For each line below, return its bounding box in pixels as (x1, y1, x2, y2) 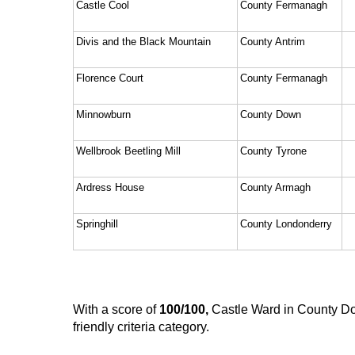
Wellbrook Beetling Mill (76, 144, 181, 157)
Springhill (76, 217, 118, 230)
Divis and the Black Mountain (76, 35, 211, 48)
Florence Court (76, 71, 143, 84)
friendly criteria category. (73, 319, 212, 334)
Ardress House (76, 181, 144, 193)
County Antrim (240, 35, 305, 48)
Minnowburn (76, 108, 131, 120)
